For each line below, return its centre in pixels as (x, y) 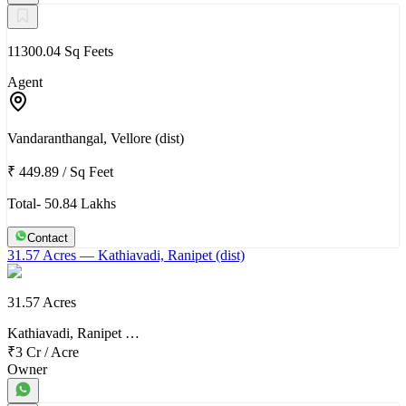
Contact (48, 237)
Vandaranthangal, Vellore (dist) (96, 138)
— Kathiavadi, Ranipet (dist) (160, 255)
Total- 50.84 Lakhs (62, 203)
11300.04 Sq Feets (60, 51)
